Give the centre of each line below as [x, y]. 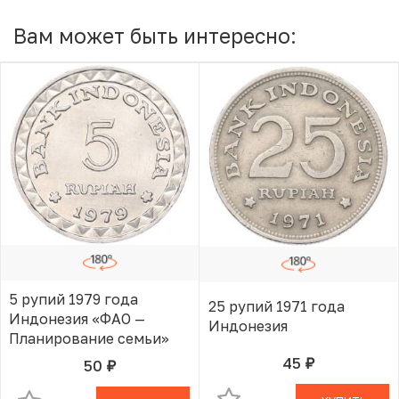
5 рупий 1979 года [74, 299]
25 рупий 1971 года [277, 306]
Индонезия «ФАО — [77, 318]
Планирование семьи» [90, 338]
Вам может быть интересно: [155, 36]
